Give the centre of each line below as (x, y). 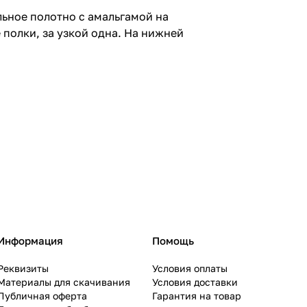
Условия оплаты (190, 269)
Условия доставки (195, 282)
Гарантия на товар (197, 296)
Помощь (173, 241)
